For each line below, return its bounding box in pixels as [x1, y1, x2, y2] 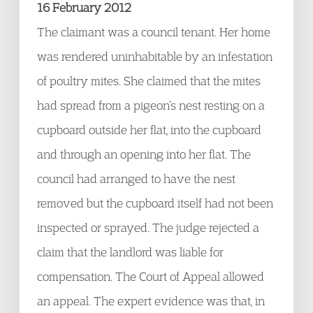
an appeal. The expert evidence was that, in [37, 293, 265, 308]
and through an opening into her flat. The [37, 147, 251, 161]
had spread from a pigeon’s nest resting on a [37, 98, 265, 112]
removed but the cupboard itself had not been [37, 196, 273, 210]
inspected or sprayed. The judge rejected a [37, 220, 259, 235]
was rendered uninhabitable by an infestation [37, 49, 272, 64]
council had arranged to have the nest [37, 171, 235, 186]
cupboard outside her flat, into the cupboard [37, 122, 261, 137]
